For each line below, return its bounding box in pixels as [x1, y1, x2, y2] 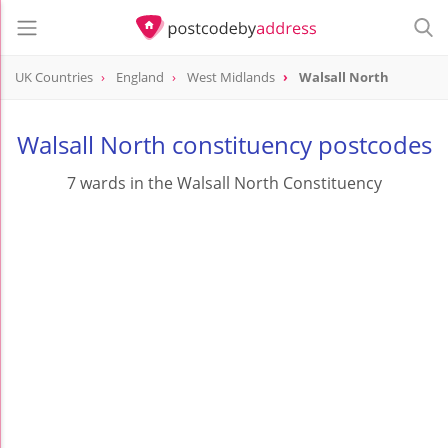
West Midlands [187, 68, 275, 87]
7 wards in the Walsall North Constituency [66, 172, 382, 195]
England [116, 68, 164, 87]
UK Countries [15, 68, 93, 87]
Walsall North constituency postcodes [16, 128, 432, 162]
